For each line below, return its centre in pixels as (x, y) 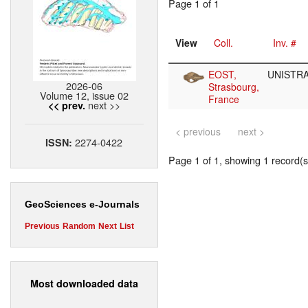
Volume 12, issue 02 (84, 96)
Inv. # (285, 43)
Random (79, 227)
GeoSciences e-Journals (82, 205)
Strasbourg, (234, 87)
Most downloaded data (84, 283)
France (224, 99)
